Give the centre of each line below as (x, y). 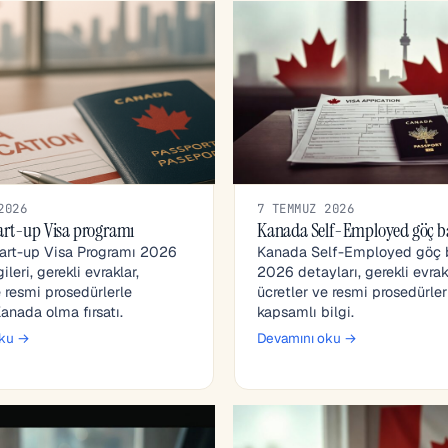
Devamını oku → (307, 338)
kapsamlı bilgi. (305, 312)
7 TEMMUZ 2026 (306, 209)
